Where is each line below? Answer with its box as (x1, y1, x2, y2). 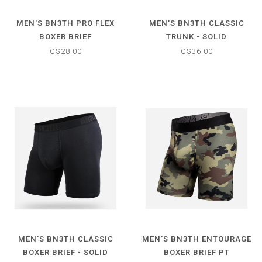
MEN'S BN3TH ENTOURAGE (142, 235, 251, 244)
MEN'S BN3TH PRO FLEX (16, 18, 115, 27)
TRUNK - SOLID (166, 32, 227, 41)
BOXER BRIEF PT (163, 248, 230, 257)
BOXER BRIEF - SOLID (23, 248, 108, 257)
